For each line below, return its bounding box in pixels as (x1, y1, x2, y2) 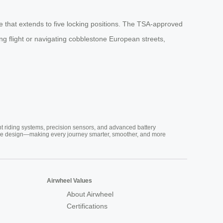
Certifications (67, 202, 108, 211)
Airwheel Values (47, 177, 92, 185)
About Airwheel (67, 190, 113, 199)
